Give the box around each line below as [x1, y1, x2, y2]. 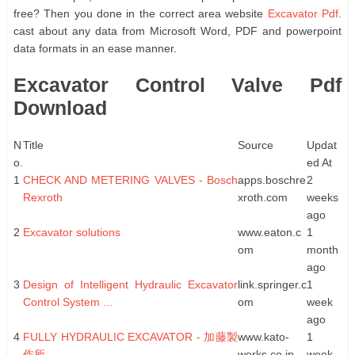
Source [238, 138, 273, 151]
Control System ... [23, 295, 113, 308]
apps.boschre [238, 173, 306, 186]
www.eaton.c [238, 225, 301, 239]
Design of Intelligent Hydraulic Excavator [23, 277, 238, 291]
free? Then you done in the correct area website [13, 6, 268, 20]
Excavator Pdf [267, 6, 339, 20]
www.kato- [238, 330, 289, 343]
